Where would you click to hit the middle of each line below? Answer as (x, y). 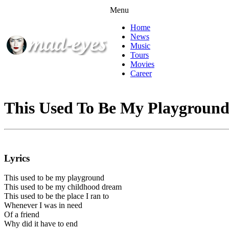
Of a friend (22, 215)
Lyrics (17, 158)
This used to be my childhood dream (63, 187)
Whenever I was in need (43, 205)
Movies (142, 64)
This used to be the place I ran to (56, 196)
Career (141, 73)
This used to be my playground (54, 178)
